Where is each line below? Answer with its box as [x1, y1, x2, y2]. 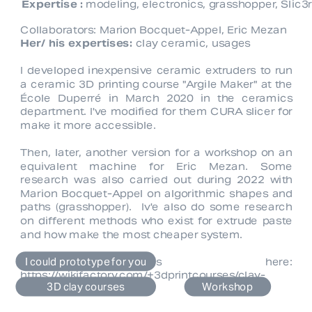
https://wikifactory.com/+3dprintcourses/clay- [20, 269, 265, 282]
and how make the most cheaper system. [20, 228, 243, 241]
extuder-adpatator [20, 283, 119, 296]
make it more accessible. [20, 118, 157, 132]
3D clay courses [47, 279, 125, 294]
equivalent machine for [20, 159, 177, 173]
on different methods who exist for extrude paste [20, 214, 293, 228]
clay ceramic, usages [132, 37, 251, 50]
